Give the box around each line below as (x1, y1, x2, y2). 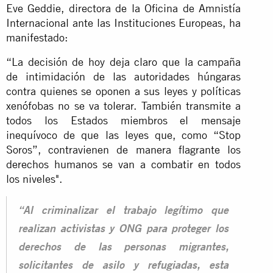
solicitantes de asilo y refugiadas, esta (18, 260, 229, 272)
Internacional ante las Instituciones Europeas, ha (6, 16, 241, 29)
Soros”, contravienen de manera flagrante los (6, 143, 241, 156)
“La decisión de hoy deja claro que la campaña (6, 55, 241, 68)
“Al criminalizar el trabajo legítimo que (18, 205, 229, 217)
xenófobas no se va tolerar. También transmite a (6, 99, 241, 112)
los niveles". (6, 172, 62, 185)
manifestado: (6, 30, 68, 44)
